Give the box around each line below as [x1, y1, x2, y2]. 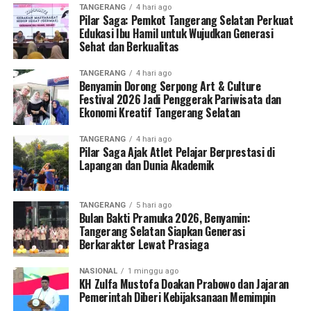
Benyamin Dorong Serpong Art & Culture [78, 77, 261, 94]
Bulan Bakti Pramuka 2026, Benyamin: [78, 209, 251, 226]
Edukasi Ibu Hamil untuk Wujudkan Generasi [78, 24, 274, 42]
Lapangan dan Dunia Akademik [78, 156, 215, 174]
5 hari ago [135, 200, 171, 210]
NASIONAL [78, 266, 117, 276]
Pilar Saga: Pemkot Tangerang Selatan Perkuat [78, 11, 294, 28]
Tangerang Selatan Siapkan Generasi [78, 222, 245, 239]
